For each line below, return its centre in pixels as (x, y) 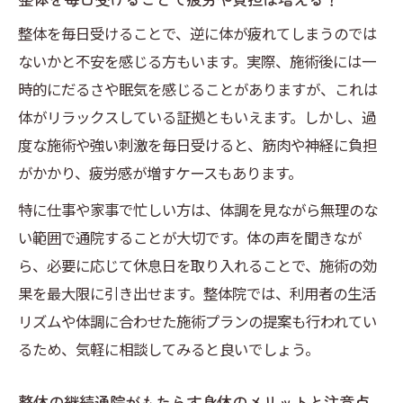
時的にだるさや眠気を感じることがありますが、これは (198, 90)
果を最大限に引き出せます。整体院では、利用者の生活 (197, 294)
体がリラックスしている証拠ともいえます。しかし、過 (197, 117)
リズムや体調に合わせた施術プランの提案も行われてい (197, 322)
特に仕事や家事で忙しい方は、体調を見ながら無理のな (198, 210)
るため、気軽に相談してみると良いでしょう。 (169, 349)
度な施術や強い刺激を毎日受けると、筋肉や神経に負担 (197, 145)
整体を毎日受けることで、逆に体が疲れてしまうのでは (197, 34)
